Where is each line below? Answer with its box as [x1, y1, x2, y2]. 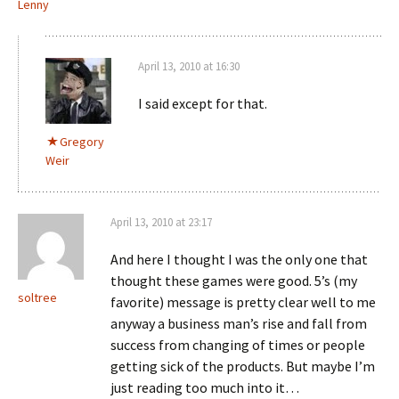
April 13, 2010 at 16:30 [138, 59, 240, 74]
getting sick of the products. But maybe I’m [110, 357, 375, 375]
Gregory [60, 134, 104, 150]
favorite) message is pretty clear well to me [110, 293, 376, 311]
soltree [18, 289, 57, 305]
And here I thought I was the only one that [110, 250, 368, 268]
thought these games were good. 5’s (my [110, 272, 357, 289]
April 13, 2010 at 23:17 [110, 215, 212, 230]
